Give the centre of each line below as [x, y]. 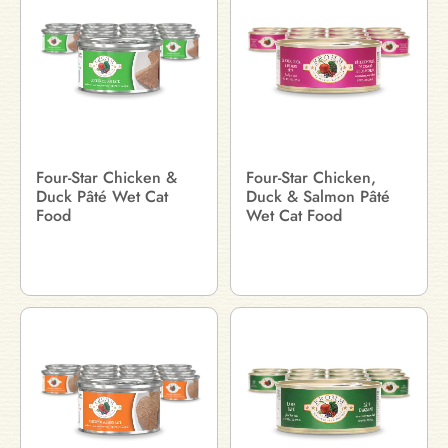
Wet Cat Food [294, 215]
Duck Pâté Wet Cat [102, 196]
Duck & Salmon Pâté [318, 196]
